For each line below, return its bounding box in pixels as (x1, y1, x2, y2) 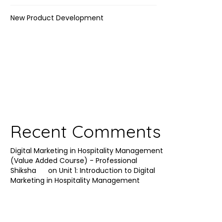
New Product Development (10, 13, 104, 23)
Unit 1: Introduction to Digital (59, 166, 155, 175)
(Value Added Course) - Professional (10, 156, 137, 166)
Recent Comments (10, 120, 161, 142)
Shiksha (10, 166, 36, 175)
